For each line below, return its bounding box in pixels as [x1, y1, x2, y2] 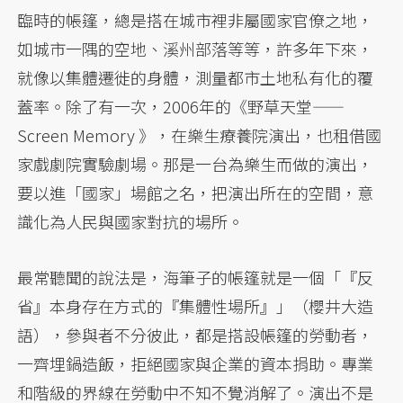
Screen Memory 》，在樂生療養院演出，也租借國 [17, 123, 382, 148]
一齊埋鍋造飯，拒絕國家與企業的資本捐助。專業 [17, 352, 374, 376]
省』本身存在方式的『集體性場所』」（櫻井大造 [17, 294, 374, 318]
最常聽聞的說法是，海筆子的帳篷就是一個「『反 [17, 265, 374, 290]
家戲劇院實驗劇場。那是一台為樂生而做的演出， [17, 152, 374, 176]
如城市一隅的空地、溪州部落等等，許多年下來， [17, 37, 374, 61]
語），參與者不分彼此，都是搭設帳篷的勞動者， [17, 323, 374, 347]
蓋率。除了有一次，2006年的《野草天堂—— [17, 94, 345, 119]
